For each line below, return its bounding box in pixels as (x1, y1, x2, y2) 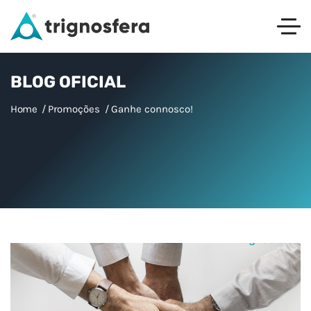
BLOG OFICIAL (10, 72, 126, 92)
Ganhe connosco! (111, 103, 194, 116)
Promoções (48, 103, 101, 116)
